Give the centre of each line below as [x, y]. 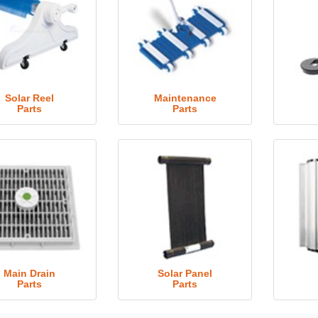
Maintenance [185, 98]
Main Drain [29, 273]
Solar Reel [29, 98]
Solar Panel [185, 273]
